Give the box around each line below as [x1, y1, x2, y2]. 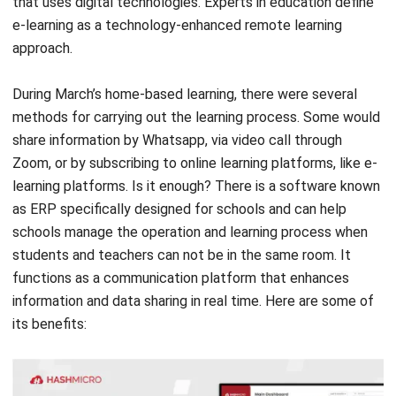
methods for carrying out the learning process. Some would [12, 59, 380, 77]
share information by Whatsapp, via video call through [12, 82, 342, 100]
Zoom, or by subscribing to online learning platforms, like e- [12, 105, 377, 123]
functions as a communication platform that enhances [12, 220, 349, 238]
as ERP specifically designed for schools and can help [12, 151, 346, 169]
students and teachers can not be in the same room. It [12, 197, 351, 215]
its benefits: [12, 266, 87, 284]
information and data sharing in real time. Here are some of [12, 243, 374, 261]
